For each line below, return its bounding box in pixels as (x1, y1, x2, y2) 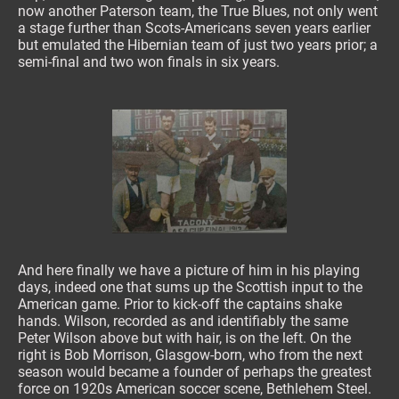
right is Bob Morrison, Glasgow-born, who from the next (18, 346, 362, 364)
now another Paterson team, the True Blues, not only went (18, 2, 378, 20)
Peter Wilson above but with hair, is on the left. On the (18, 330, 351, 347)
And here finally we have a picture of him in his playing (18, 262, 360, 280)
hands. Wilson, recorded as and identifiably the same (18, 313, 348, 330)
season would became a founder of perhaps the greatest (18, 363, 371, 381)
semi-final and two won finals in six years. (18, 53, 280, 70)
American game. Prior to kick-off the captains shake (18, 296, 342, 313)
